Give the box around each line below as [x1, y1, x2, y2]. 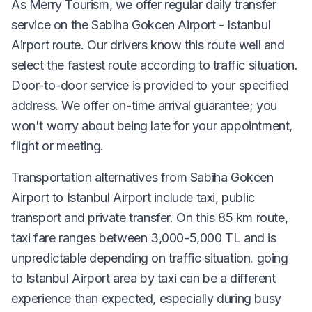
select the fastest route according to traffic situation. [11, 57, 298, 72]
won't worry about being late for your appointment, [11, 118, 293, 133]
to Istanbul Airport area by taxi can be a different [11, 270, 276, 286]
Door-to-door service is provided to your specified [11, 77, 290, 93]
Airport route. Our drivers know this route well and [11, 37, 285, 52]
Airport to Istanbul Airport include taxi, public [11, 189, 255, 205]
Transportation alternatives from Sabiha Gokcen [11, 169, 274, 185]
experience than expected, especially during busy [11, 290, 281, 306]
